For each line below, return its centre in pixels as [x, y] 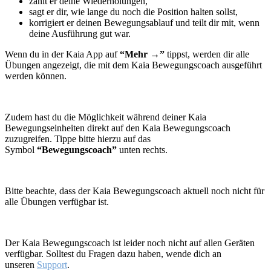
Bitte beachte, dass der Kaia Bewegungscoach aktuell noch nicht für [135, 191]
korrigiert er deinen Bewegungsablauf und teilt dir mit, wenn [144, 22]
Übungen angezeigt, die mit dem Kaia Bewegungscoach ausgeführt [133, 65]
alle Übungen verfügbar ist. [57, 201]
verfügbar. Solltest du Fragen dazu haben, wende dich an [113, 253]
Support [52, 264]
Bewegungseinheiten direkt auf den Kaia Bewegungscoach [118, 128]
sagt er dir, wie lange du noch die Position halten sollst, [133, 11]
